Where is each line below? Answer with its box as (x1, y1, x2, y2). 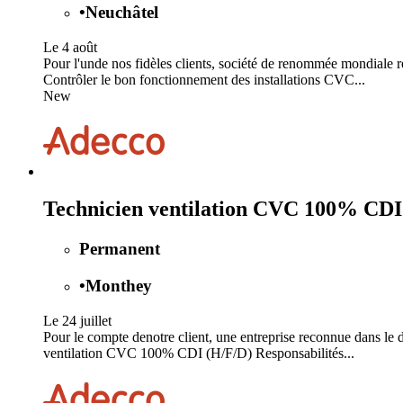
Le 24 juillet (43, 312, 112, 328)
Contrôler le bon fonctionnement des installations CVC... (43, 71, 365, 87)
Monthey (85, 276, 152, 296)
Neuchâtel (85, 2, 158, 22)
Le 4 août (43, 39, 97, 55)
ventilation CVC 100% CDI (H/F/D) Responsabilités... (43, 345, 354, 361)
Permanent (79, 239, 160, 259)
